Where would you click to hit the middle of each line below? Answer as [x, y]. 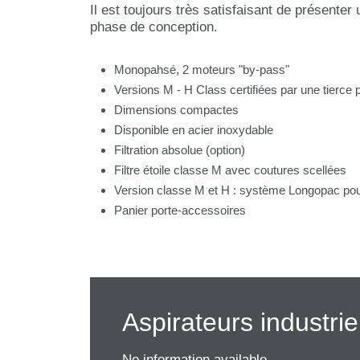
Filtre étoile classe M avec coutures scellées [232, 170]
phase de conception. [154, 27]
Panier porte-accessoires [180, 210]
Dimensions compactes [178, 110]
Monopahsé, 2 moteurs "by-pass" [203, 70]
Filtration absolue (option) [181, 150]
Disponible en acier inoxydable [195, 130]
